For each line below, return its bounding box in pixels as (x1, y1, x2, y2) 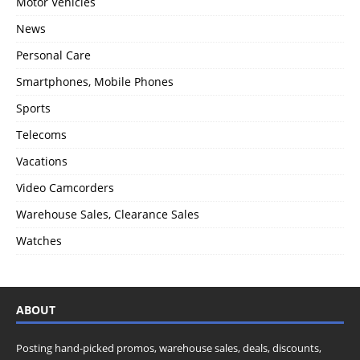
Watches (16, 232, 62, 248)
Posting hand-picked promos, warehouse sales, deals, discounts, (16, 340, 321, 355)
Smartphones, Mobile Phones (16, 73, 174, 89)
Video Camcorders (16, 179, 114, 195)
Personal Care (16, 47, 91, 63)
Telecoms (16, 126, 67, 142)
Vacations (16, 153, 67, 169)
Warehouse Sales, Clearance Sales (16, 206, 199, 222)
